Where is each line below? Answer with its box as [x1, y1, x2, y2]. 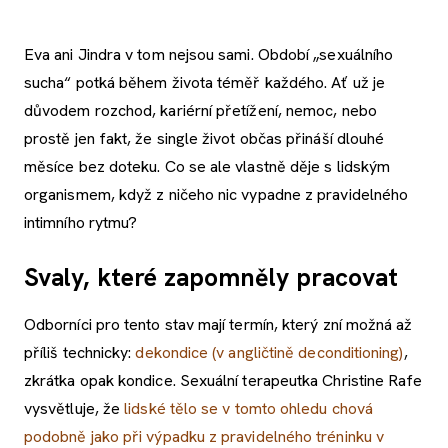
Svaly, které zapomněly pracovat [24, 260, 399, 294]
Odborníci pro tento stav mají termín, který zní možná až [24, 313, 413, 335]
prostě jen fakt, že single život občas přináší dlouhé [24, 127, 385, 149]
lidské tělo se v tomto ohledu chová [124, 397, 374, 419]
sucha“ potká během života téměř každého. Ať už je [24, 71, 385, 93]
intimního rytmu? [24, 211, 138, 233]
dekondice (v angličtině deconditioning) [135, 341, 404, 363]
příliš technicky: [24, 341, 136, 363]
